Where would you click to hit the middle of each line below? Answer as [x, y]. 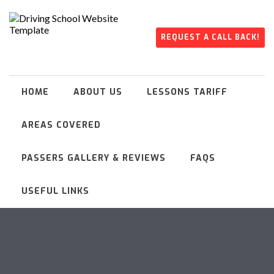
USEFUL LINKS [55, 191]
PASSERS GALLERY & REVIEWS [94, 158]
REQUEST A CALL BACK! [210, 37]
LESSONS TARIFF [187, 92]
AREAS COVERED [61, 125]
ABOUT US [98, 92]
